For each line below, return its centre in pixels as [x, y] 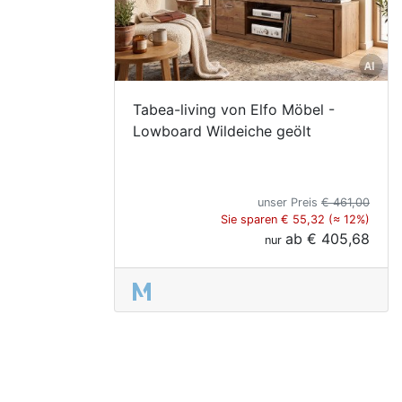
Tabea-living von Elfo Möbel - [234, 109]
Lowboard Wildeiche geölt [222, 131]
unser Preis [289, 202]
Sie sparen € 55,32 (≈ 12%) [295, 219]
